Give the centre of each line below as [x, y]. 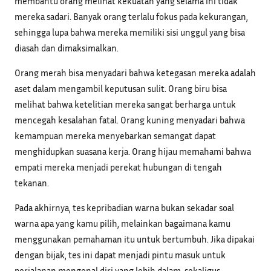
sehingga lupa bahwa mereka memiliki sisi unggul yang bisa [130, 32]
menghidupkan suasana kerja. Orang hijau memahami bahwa [133, 151]
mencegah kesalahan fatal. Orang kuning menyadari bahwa [130, 119]
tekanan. [32, 182]
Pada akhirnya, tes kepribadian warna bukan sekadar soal [124, 207]
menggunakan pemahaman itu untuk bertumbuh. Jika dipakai [135, 239]
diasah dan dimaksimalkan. [67, 47]
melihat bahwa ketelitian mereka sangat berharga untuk [125, 104]
